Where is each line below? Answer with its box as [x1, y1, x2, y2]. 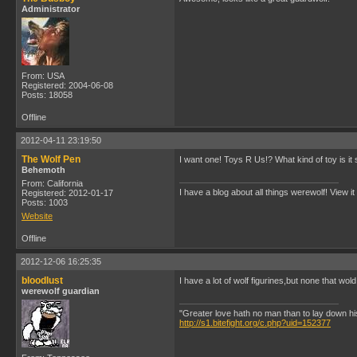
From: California [22, 178, 83, 188]
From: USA [22, 71, 65, 80]
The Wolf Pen [22, 154, 80, 165]
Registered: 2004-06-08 [22, 80, 113, 90]
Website [22, 211, 53, 221]
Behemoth [22, 165, 65, 175]
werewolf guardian [22, 286, 100, 296]
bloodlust [22, 275, 63, 286]
